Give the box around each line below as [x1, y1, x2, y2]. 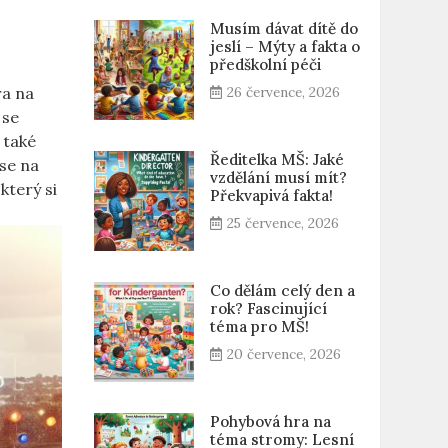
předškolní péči [209, 55, 321, 74]
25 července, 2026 [226, 214, 339, 232]
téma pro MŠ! [209, 317, 309, 336]
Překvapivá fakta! [209, 186, 333, 205]
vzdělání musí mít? [209, 168, 347, 187]
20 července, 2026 [226, 345, 341, 363]
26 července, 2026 [226, 83, 340, 101]
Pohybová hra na [209, 412, 331, 431]
